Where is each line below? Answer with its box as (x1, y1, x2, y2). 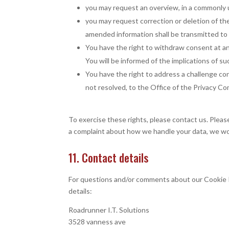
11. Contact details (68, 149, 149, 166)
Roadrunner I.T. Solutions (68, 205, 150, 214)
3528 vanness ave (68, 217, 126, 226)
